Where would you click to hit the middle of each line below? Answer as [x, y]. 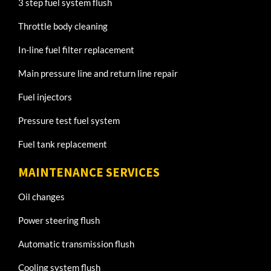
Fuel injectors [45, 96]
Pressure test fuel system [69, 120]
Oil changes [41, 197]
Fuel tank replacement [63, 144]
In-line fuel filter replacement [76, 49]
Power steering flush [59, 220]
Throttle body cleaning [63, 26]
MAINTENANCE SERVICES [89, 173]
